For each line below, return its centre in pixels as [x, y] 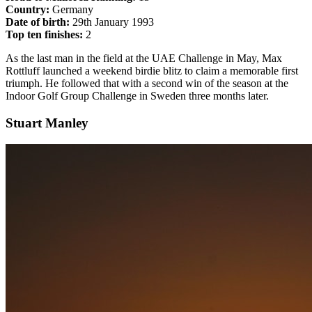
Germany [71, 10]
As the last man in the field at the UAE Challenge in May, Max [144, 58]
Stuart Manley [47, 123]
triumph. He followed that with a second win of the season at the [147, 84]
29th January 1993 [112, 22]
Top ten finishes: [44, 35]
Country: [28, 10]
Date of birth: [38, 22]
